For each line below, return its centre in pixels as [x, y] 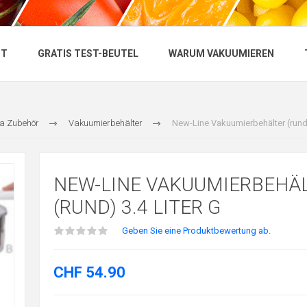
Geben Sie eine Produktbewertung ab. [196, 231]
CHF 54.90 [89, 272]
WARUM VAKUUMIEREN [221, 54]
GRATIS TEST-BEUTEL [88, 54]
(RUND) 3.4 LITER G [137, 207]
